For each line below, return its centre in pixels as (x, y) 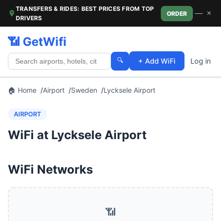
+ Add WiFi (157, 61)
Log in (201, 61)
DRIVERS (29, 18)
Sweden (84, 90)
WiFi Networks (50, 169)
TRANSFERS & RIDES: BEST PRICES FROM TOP (85, 9)
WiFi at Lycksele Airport (77, 135)
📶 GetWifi (37, 42)
